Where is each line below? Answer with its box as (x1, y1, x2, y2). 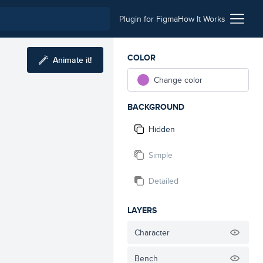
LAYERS (127, 204, 157, 216)
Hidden (149, 123, 175, 135)
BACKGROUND (127, 101, 184, 113)
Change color (154, 74, 203, 86)
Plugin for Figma (119, 13, 178, 25)
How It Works (178, 13, 225, 25)
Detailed (149, 175, 178, 187)
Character (134, 227, 170, 238)
